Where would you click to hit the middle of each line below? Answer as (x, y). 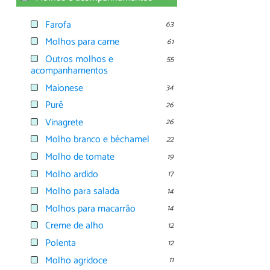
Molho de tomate (80, 157)
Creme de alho (74, 226)
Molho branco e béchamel (97, 140)
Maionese (64, 88)
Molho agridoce (76, 260)
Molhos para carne (82, 42)
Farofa (58, 25)
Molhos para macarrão (90, 209)
